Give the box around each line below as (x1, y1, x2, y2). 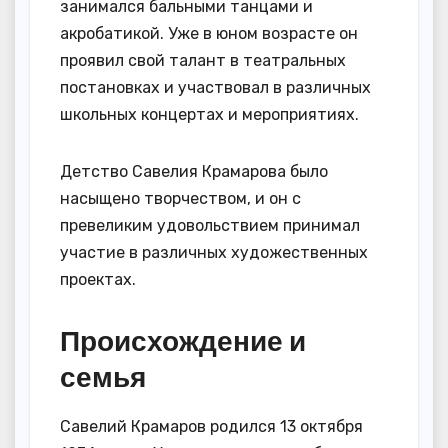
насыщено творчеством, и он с (60, 188, 301, 208)
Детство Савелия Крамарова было (60, 161, 328, 181)
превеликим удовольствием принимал (60, 215, 360, 235)
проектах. (60, 269, 136, 289)
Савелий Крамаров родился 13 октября (60, 416, 363, 436)
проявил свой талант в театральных (60, 50, 346, 70)
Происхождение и (60, 322, 306, 358)
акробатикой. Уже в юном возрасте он (60, 23, 358, 43)
